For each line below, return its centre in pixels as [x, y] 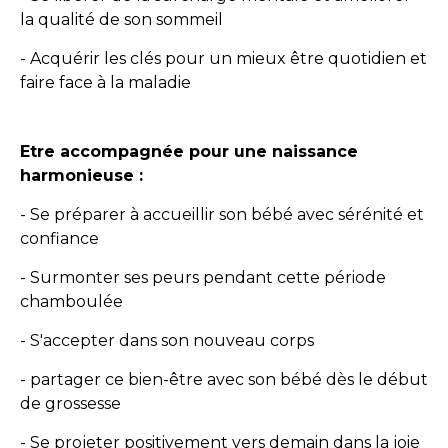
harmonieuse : [81, 175]
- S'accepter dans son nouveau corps [167, 340]
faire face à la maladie [105, 82]
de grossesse [70, 403]
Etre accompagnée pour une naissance [189, 151]
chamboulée [71, 301]
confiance [59, 238]
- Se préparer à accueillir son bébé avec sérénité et [222, 214]
